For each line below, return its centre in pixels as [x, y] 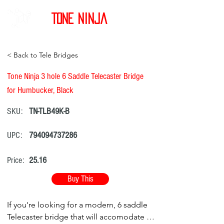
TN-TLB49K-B [49, 111]
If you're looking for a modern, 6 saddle [77, 205]
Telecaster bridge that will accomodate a [79, 217]
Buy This [80, 179]
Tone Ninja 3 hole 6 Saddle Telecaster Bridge [75, 76]
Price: [15, 160]
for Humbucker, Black [40, 90]
